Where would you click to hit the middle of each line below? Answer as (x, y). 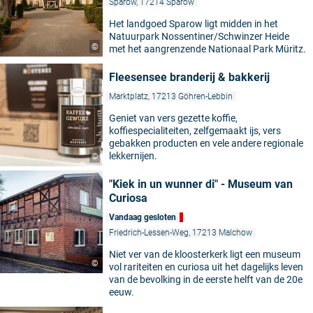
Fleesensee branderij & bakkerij (189, 78)
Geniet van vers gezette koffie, (173, 118)
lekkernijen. (133, 156)
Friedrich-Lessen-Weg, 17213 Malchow (181, 233)
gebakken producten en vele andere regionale (206, 144)
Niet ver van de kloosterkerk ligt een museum (205, 255)
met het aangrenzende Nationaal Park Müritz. (208, 49)
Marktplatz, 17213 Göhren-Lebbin (171, 97)
